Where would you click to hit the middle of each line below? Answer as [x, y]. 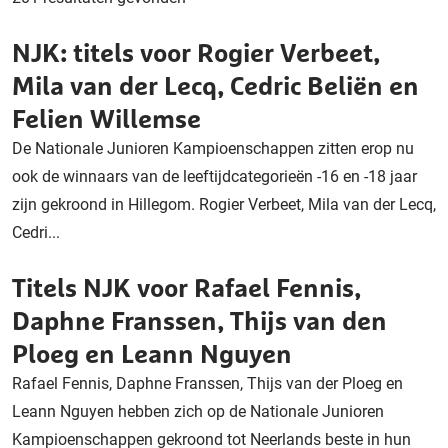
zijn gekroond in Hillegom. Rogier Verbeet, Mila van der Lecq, [224, 204]
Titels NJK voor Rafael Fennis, [186, 287]
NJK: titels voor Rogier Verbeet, [196, 52]
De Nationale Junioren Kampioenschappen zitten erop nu [213, 148]
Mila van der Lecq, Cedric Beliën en [215, 85]
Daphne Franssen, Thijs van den [199, 320]
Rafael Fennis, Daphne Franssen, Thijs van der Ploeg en [207, 383]
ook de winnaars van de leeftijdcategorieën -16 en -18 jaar [214, 176]
